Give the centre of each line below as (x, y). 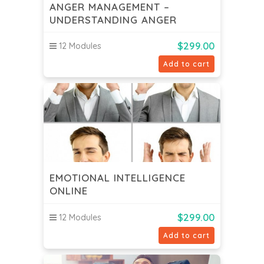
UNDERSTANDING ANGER (113, 19)
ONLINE (69, 191)
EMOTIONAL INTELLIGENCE (118, 178)
